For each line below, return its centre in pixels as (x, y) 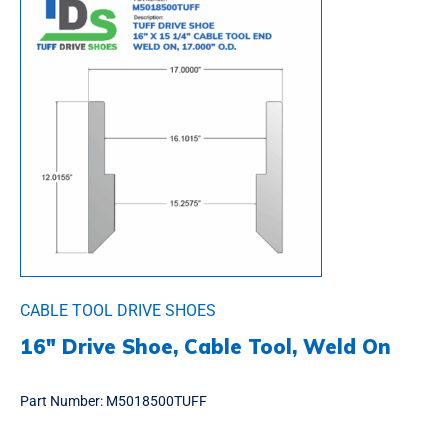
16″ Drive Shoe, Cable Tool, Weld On (205, 347)
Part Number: (63, 401)
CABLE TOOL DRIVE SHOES (118, 311)
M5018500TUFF (156, 401)
